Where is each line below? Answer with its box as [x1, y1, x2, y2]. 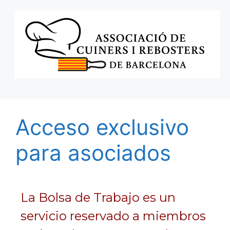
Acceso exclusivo [15, 114, 189, 140]
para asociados [15, 140, 171, 166]
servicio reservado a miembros [21, 208, 206, 223]
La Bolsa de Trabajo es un [21, 190, 176, 205]
